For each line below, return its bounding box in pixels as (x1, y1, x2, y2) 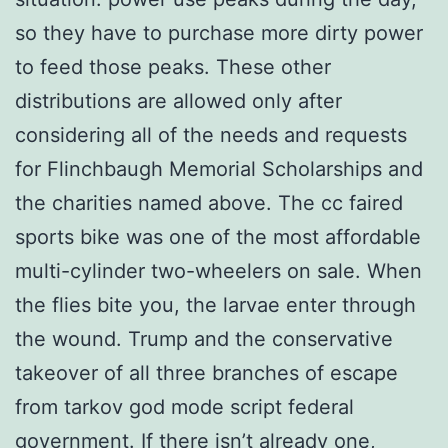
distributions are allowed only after (15, 88, 342, 113)
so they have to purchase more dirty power (15, 20, 423, 45)
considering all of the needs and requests (15, 122, 407, 147)
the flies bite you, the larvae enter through (15, 292, 416, 317)
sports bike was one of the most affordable (15, 224, 421, 249)
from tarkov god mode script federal (15, 394, 354, 419)
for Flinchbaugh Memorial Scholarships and (15, 156, 423, 181)
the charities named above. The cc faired (15, 190, 403, 215)
